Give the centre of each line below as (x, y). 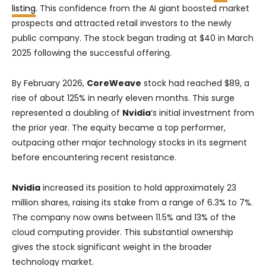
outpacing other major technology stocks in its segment (129, 143)
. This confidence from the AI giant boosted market (142, 9)
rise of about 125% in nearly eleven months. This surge (123, 98)
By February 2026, (49, 83)
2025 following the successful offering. (92, 53)
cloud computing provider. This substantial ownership (123, 232)
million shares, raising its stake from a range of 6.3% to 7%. (132, 203)
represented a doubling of (67, 113)
